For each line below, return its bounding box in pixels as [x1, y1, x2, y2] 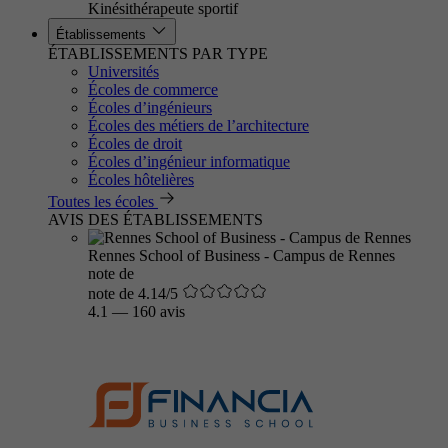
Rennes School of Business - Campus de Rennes [88, 247, 395, 264]
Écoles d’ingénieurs [88, 99, 212, 116]
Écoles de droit [88, 135, 182, 152]
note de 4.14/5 [88, 285, 178, 302]
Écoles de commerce [88, 81, 218, 98]
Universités [88, 63, 159, 80]
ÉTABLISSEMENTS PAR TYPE [48, 45, 268, 62]
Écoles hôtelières [88, 171, 194, 188]
